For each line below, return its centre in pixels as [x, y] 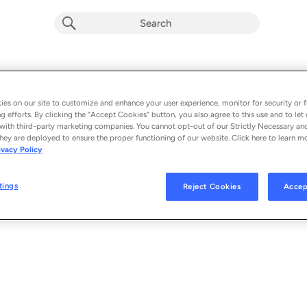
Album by [45, 103]
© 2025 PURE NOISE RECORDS [81, 204]
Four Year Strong [107, 103]
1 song [34, 119]
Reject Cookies [212, 187]
